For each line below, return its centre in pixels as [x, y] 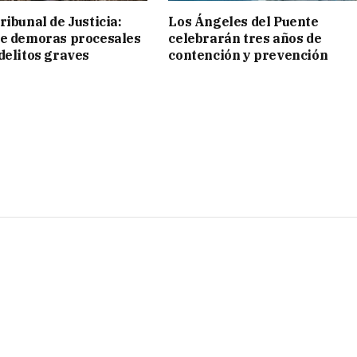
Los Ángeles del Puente [243, 22]
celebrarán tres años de [245, 39]
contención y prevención [248, 55]
